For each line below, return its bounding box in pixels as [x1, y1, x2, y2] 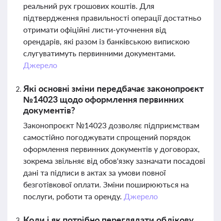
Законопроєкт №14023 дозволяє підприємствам [23, 120, 199, 130]
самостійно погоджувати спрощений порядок [23, 132, 190, 142]
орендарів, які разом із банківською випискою [23, 37, 190, 46]
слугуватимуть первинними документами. [23, 48, 176, 58]
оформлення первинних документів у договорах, [23, 144, 200, 153]
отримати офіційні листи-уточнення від [23, 25, 166, 34]
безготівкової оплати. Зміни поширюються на [23, 180, 189, 189]
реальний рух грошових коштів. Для [23, 1, 154, 10]
